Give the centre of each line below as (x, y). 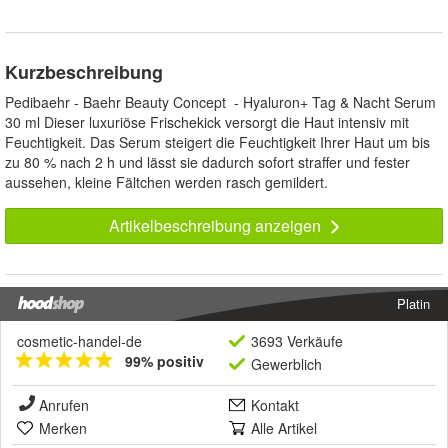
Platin (413, 304)
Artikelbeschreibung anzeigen (216, 226)
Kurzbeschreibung (84, 72)
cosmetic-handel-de (79, 341)
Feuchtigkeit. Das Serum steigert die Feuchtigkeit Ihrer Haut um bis (217, 142)
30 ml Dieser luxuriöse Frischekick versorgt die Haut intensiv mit (207, 122)
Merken (63, 428)
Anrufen (64, 405)
